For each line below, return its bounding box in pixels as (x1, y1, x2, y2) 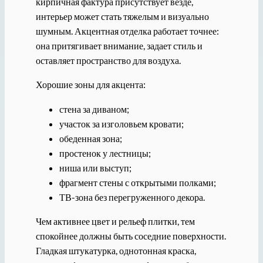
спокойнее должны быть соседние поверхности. (35, 230, 226, 241)
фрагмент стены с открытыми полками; (59, 176, 216, 188)
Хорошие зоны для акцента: (35, 79, 146, 90)
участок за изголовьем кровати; (59, 117, 184, 129)
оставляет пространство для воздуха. (35, 55, 181, 66)
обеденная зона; (59, 132, 122, 144)
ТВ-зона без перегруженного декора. (59, 191, 205, 203)
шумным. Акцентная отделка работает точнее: (35, 25, 219, 37)
